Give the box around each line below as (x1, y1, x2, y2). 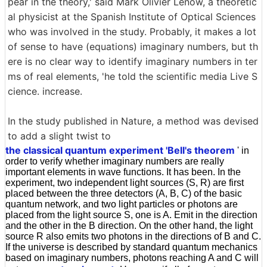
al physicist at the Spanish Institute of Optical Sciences (8, 10, 256, 23)
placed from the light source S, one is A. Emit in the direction (5, 209, 257, 220)
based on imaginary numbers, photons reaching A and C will (5, 252, 259, 263)
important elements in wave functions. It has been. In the (5, 166, 241, 177)
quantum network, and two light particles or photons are (5, 198, 238, 209)
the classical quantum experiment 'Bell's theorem (5, 144, 235, 156)
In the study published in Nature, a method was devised (8, 114, 259, 127)
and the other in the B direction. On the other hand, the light (5, 220, 253, 231)
